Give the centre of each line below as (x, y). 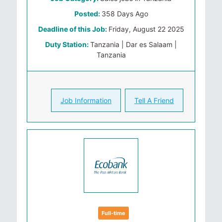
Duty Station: (68, 44)
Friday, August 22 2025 (146, 29)
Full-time (113, 213)
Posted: (88, 14)
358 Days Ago (125, 14)
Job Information (86, 100)
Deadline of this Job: (73, 29)
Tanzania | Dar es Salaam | (134, 44)
